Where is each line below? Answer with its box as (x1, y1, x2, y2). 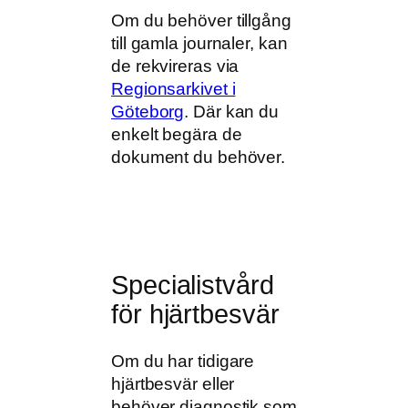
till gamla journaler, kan (111, 33, 288, 53)
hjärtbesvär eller (111, 374, 235, 394)
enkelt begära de (111, 124, 242, 144)
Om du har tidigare (111, 352, 255, 372)
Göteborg (111, 101, 185, 121)
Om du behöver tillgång (111, 10, 291, 30)
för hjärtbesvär (111, 299, 280, 329)
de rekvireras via (111, 56, 240, 76)
